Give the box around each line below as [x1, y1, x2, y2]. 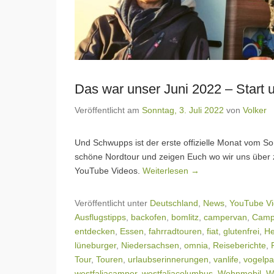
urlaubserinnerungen [128, 254, 209, 265]
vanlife [213, 254, 239, 265]
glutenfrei [223, 226, 259, 237]
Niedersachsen [121, 240, 179, 251]
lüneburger [75, 240, 116, 251]
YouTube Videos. [75, 166, 143, 176]
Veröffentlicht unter [75, 198, 150, 209]
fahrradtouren [149, 226, 202, 237]
